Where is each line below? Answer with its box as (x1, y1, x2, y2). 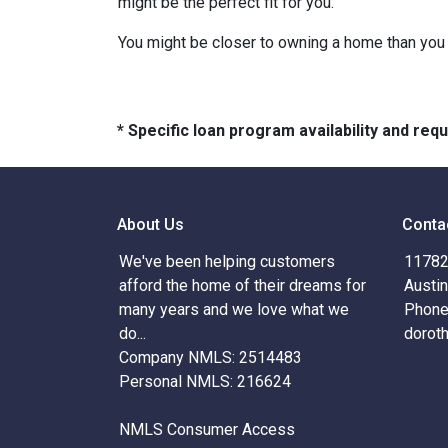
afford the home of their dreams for (119, 276, 366, 295)
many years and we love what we (119, 300, 349, 319)
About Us (117, 215, 184, 234)
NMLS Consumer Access (119, 420, 295, 439)
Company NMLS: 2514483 (119, 348, 302, 367)
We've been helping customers (119, 252, 335, 271)
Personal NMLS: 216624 (119, 372, 291, 391)
